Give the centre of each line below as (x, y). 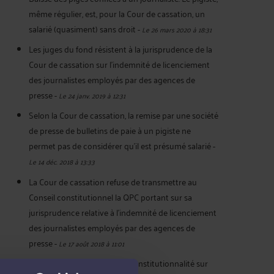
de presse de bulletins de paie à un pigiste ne (110, 130)
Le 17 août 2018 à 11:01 (91, 243)
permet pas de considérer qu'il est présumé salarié (120, 146)
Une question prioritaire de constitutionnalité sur (118, 263)
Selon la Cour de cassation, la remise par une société (124, 115)
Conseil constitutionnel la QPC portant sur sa (110, 196)
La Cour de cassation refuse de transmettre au (113, 181)
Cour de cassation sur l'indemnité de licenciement (119, 64)
